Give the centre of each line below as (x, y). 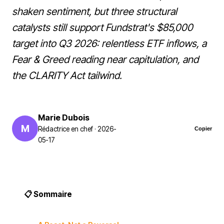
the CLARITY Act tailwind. (67, 75)
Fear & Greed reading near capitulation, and (105, 59)
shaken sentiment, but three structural (94, 11)
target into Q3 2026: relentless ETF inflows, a (109, 43)
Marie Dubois (64, 117)
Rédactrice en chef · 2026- (77, 129)
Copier (203, 128)
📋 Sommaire (48, 194)
